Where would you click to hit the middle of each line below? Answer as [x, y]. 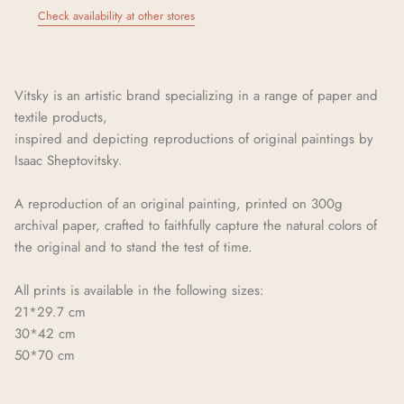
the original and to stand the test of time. [133, 248]
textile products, [61, 118]
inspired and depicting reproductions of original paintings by [194, 139]
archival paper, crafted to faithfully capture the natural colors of [196, 226]
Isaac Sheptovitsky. [69, 161]
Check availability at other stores [116, 16]
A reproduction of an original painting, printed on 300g [179, 204]
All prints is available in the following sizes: [139, 291]
